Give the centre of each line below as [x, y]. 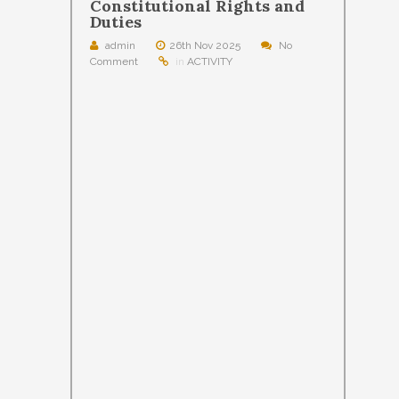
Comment [114, 61]
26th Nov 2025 [205, 45]
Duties [116, 21]
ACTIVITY [210, 61]
